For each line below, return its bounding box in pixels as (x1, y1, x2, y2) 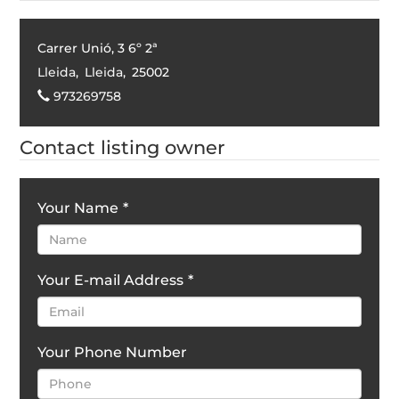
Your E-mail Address (37, 271, 184, 289)
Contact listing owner (20, 135, 226, 159)
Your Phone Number (37, 343, 188, 361)
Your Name (37, 199, 119, 216)
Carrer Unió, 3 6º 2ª (37, 39, 159, 56)
